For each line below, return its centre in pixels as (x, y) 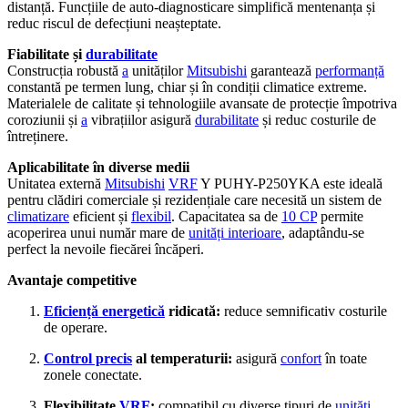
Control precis (88, 358)
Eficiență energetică (104, 311)
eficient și (100, 216)
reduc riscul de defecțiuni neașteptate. (114, 23)
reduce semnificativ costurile (304, 311)
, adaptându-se (323, 232)
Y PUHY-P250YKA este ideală (290, 183)
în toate (344, 358)
